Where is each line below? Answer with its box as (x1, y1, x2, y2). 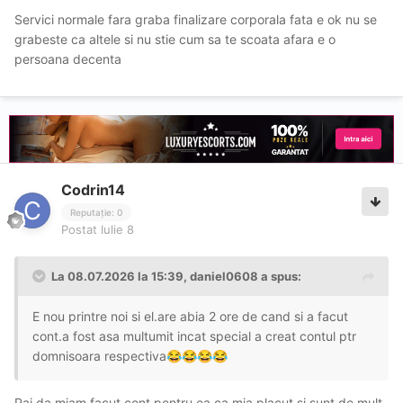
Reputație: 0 (70, 206, 122, 218)
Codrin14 (61, 181, 125, 200)
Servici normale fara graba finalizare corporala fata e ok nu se (14, 12, 377, 28)
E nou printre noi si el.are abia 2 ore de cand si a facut (32, 308, 348, 324)
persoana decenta (14, 51, 125, 67)
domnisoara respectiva (32, 347, 166, 363)
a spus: (258, 268, 301, 283)
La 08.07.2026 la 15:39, (51, 268, 190, 283)
